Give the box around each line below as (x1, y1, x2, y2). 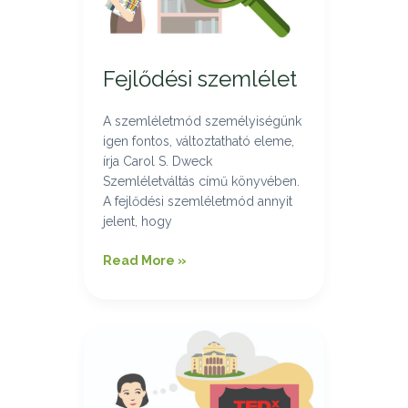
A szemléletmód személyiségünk (102, 113, 301, 128)
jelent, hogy (102, 213, 172, 229)
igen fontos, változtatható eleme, (102, 133, 294, 148)
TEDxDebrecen (101, 327, 200, 342)
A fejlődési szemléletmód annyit (102, 193, 292, 209)
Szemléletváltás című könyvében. (102, 173, 300, 189)
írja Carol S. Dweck (102, 153, 212, 168)
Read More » (102, 252, 187, 268)
